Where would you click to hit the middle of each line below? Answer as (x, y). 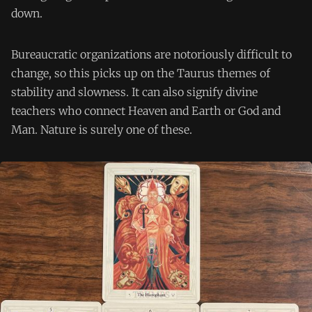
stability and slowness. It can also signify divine (134, 92)
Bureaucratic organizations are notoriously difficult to (151, 54)
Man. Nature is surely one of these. (102, 129)
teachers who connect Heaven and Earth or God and (146, 110)
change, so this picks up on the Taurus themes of (141, 73)
